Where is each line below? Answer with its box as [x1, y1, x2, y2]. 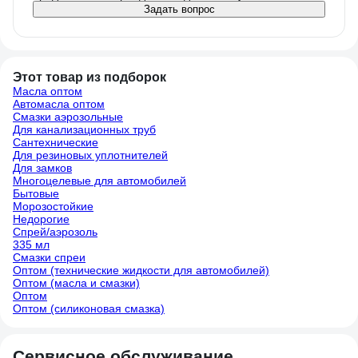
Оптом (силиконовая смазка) [13, 302, 165, 315]
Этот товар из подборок [13, 70, 166, 84]
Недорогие [13, 213, 70, 225]
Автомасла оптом [13, 97, 105, 110]
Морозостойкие [13, 200, 93, 213]
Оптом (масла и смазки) [13, 276, 140, 289]
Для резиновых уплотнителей [13, 149, 168, 161]
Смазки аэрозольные [13, 110, 123, 123]
